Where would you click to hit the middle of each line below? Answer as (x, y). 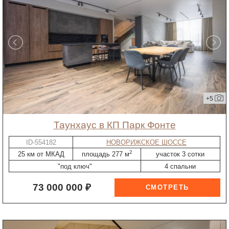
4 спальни (180, 166)
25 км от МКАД (41, 154)
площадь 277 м (105, 154)
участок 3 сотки (180, 154)
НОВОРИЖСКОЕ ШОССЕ (146, 142)
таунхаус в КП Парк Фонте (117, 125)
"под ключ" (75, 166)
